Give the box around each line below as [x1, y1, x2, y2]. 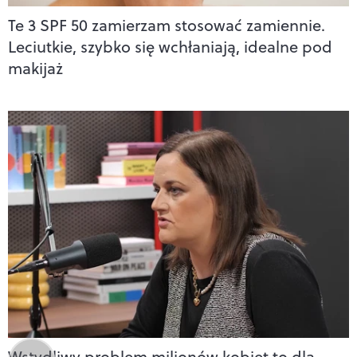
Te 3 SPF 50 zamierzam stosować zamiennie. [8, 13, 325, 37]
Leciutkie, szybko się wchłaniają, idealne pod [8, 34, 332, 58]
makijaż [8, 56, 63, 80]
